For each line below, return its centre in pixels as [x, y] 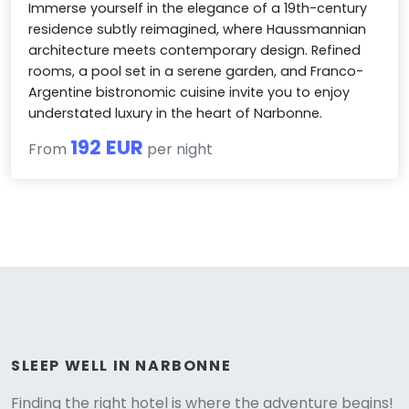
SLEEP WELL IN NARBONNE [121, 365]
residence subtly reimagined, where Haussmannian [198, 30]
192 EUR [107, 148]
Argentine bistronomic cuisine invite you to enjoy [189, 93]
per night [178, 150]
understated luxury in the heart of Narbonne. [176, 114]
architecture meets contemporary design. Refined [195, 51]
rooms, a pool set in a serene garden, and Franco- [196, 72]
